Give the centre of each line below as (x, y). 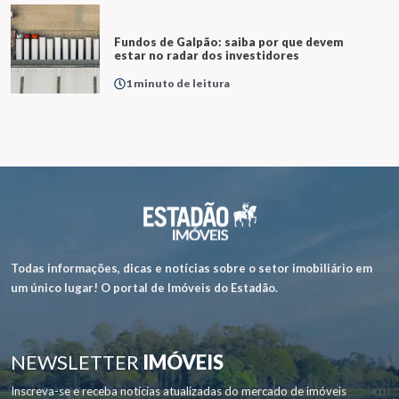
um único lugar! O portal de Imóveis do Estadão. (144, 287)
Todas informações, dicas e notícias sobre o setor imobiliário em (191, 268)
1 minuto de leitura (178, 83)
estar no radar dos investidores (207, 55)
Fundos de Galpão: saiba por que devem (229, 41)
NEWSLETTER (77, 362)
